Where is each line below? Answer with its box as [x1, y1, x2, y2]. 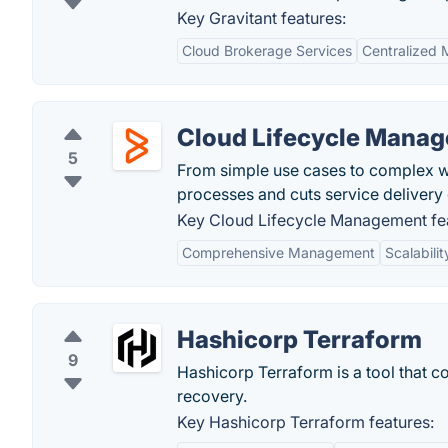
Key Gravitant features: [177, 8, 346, 28]
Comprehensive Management [182, 244, 375, 261]
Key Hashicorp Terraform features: [177, 412, 434, 432]
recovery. [177, 386, 247, 406]
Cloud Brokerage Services [182, 42, 352, 59]
